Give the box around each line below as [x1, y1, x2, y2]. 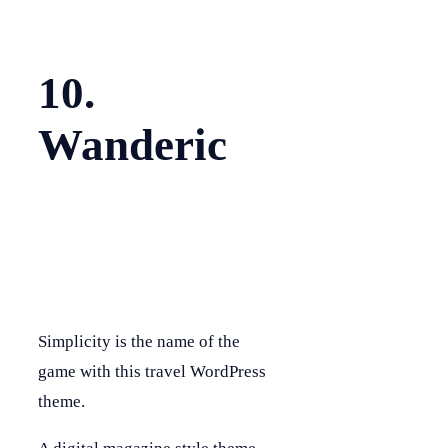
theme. [38, 391, 85, 411]
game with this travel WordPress [38, 361, 266, 381]
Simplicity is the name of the [38, 331, 240, 351]
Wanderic [38, 119, 227, 170]
